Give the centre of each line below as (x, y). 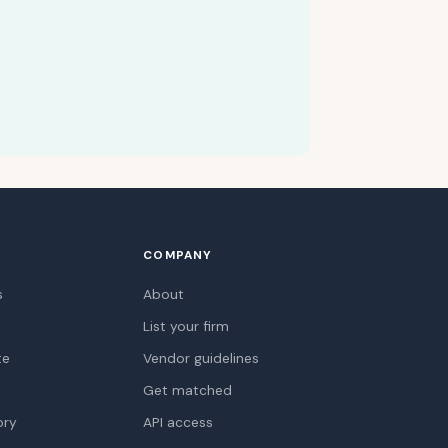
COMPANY (178, 255)
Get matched (188, 390)
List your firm (186, 326)
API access (178, 422)
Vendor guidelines (201, 358)
